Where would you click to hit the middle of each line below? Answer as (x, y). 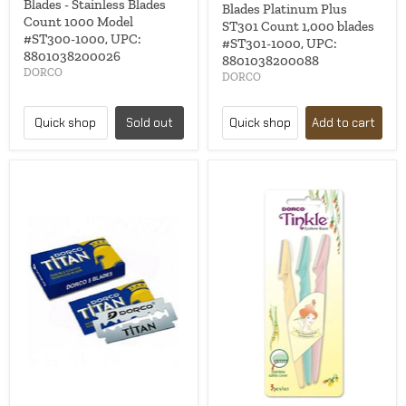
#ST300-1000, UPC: (82, 39)
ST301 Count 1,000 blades (298, 27)
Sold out (149, 123)
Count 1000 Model (78, 22)
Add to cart (344, 123)
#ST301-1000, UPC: (279, 44)
